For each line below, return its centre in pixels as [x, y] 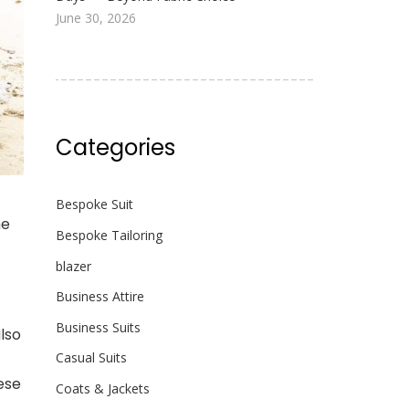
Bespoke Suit [94, 204]
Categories [115, 148]
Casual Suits [91, 358]
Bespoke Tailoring [109, 235]
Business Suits [98, 327]
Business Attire [100, 297]
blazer [73, 266]
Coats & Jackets [102, 388]
